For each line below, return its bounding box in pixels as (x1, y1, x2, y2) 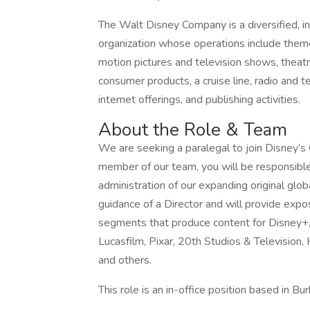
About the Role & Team (98, 118, 287, 142)
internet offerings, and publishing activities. (98, 92, 300, 107)
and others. (98, 253, 152, 268)
